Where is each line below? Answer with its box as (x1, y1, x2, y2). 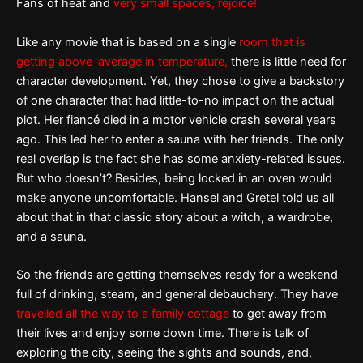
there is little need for (228, 53, 346, 69)
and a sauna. (16, 228, 87, 244)
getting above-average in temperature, (16, 53, 228, 69)
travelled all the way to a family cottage (16, 305, 229, 321)
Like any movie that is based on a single (16, 34, 239, 49)
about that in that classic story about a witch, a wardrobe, (16, 209, 333, 224)
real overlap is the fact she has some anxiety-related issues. (16, 151, 345, 166)
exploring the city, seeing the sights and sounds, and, (16, 344, 312, 360)
